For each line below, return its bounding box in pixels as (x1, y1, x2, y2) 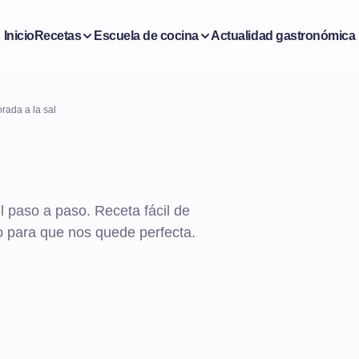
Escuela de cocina (93, 28, 199, 42)
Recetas (34, 28, 82, 42)
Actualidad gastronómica (211, 28, 356, 42)
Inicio (3, 28, 34, 42)
